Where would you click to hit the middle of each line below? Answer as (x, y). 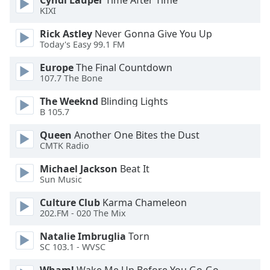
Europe (57, 67)
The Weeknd (69, 101)
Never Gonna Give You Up (152, 34)
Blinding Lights (133, 101)
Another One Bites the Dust (136, 135)
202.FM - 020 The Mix (83, 213)
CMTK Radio (64, 146)
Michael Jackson (79, 169)
